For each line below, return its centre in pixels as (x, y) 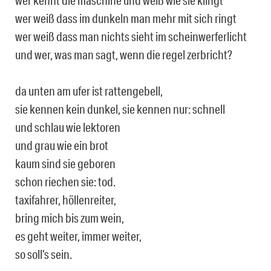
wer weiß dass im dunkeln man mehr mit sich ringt (126, 18)
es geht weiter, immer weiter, (78, 236)
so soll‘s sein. (44, 254)
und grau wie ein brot (62, 145)
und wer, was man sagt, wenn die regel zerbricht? (124, 55)
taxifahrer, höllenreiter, (66, 200)
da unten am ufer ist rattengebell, (89, 91)
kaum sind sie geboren (65, 164)
